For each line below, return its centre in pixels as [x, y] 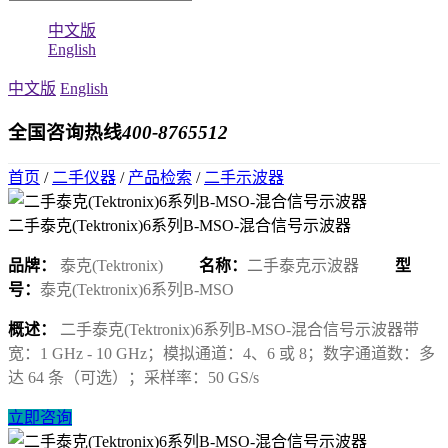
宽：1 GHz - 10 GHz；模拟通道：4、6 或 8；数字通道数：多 [221, 354]
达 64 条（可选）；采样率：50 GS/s [133, 378]
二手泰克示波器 [303, 266]
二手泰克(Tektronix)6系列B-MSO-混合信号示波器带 [239, 330]
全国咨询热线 [65, 133]
